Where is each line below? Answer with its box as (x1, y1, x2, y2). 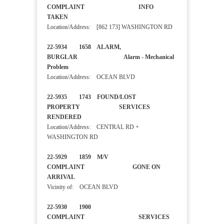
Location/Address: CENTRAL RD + (47, 123, 139, 131)
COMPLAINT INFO (47, 3, 153, 11)
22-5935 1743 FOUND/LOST (47, 93, 136, 101)
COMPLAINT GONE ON (47, 163, 160, 171)
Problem (47, 63, 94, 71)
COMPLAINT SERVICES (47, 213, 169, 221)
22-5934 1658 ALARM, (47, 43, 121, 51)
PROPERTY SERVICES (47, 103, 150, 111)
